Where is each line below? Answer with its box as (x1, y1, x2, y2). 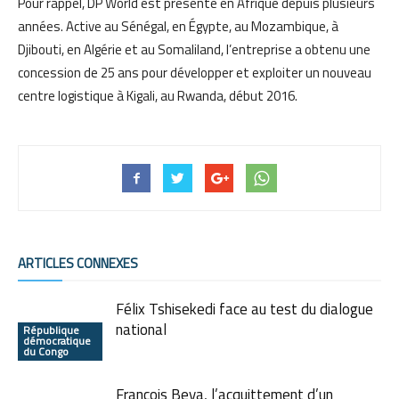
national (116, 317, 167, 341)
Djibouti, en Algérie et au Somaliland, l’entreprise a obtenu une (18, 38, 370, 60)
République (23, 321, 79, 338)
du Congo (23, 342, 69, 360)
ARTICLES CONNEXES (18, 252, 138, 273)
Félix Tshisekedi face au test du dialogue (116, 297, 373, 321)
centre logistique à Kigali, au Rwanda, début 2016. (18, 85, 297, 106)
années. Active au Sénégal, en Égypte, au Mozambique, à (18, 15, 338, 37)
